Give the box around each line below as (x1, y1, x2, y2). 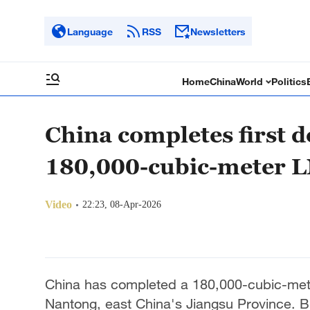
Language (67, 25, 113, 37)
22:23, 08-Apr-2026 (82, 199, 161, 210)
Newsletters (190, 25, 246, 37)
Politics (271, 75, 307, 87)
